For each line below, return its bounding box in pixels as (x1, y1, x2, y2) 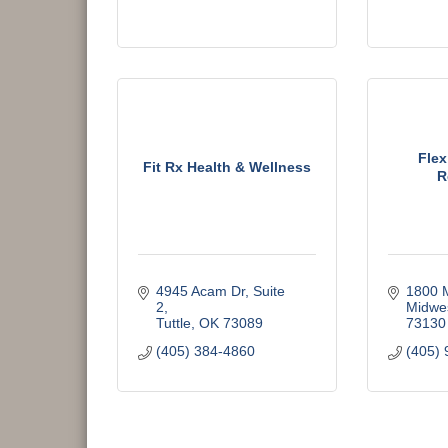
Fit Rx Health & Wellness (143, 158, 311, 175)
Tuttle (155, 315, 191, 331)
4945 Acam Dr (155, 283, 245, 299)
